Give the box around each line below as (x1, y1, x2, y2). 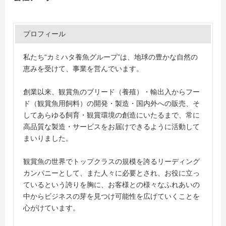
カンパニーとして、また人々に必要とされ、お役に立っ (23, 169, 200, 177)
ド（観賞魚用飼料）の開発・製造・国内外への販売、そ (23, 99, 200, 107)
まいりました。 (23, 134, 73, 142)
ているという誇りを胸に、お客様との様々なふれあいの (23, 181, 200, 189)
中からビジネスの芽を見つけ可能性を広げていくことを (23, 192, 200, 200)
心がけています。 (23, 204, 80, 212)
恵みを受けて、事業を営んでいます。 (23, 65, 143, 73)
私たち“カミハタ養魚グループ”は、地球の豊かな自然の (23, 53, 198, 61)
